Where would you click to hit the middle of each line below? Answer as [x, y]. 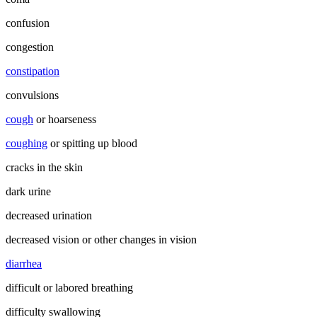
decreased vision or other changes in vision [101, 239]
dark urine [28, 191]
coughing [27, 143]
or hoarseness [65, 119]
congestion [30, 47]
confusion [28, 23]
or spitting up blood [92, 143]
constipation [33, 71]
